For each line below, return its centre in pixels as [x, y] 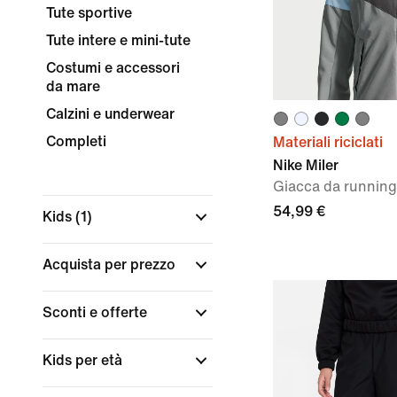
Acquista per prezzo [111, 265]
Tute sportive [89, 13]
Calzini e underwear [110, 114]
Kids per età [84, 360]
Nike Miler [306, 165]
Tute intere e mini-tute [118, 40]
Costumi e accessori [113, 68]
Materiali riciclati [328, 142]
